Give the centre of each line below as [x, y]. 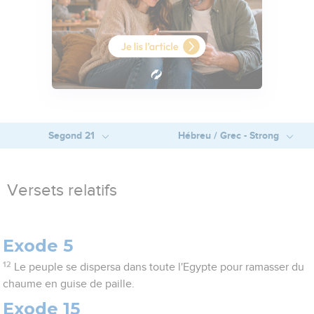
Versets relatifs [62, 191]
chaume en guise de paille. [69, 284]
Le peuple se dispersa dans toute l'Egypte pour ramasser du [159, 267]
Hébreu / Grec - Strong [230, 136]
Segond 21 [73, 136]
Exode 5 [38, 246]
